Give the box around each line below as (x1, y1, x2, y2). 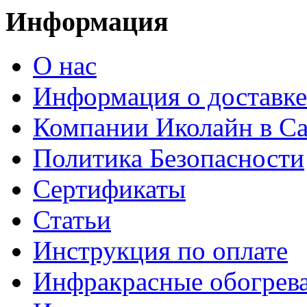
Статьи (33, 205, 111, 235)
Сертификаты (33, 174, 186, 204)
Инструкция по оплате (33, 236, 288, 266)
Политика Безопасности (33, 143, 304, 173)
